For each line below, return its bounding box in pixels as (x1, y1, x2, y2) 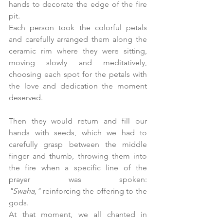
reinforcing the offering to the (40, 186, 147, 196)
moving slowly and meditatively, (9, 58, 147, 67)
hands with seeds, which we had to (9, 128, 147, 137)
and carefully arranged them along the (9, 35, 147, 44)
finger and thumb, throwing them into (9, 151, 147, 161)
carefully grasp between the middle (9, 140, 147, 149)
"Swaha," (9, 186, 40, 196)
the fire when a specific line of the (9, 163, 147, 172)
